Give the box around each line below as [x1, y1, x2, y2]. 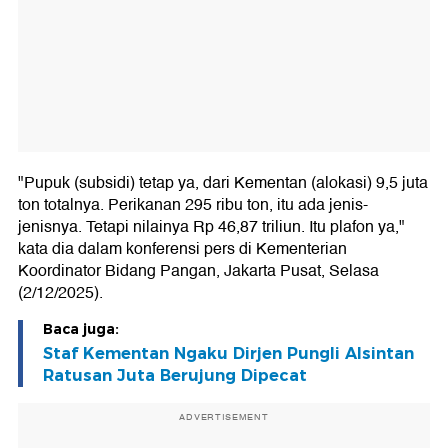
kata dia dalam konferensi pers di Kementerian [18, 235, 347, 262]
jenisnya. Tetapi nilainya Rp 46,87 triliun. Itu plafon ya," [18, 213, 405, 240]
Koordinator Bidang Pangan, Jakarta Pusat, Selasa [18, 257, 379, 284]
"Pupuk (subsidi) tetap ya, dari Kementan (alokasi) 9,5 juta [18, 169, 428, 196]
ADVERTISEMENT [179, 409, 269, 424]
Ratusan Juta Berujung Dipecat [43, 365, 307, 385]
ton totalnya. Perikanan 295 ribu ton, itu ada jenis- [18, 191, 368, 218]
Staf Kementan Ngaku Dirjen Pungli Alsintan [43, 343, 414, 363]
